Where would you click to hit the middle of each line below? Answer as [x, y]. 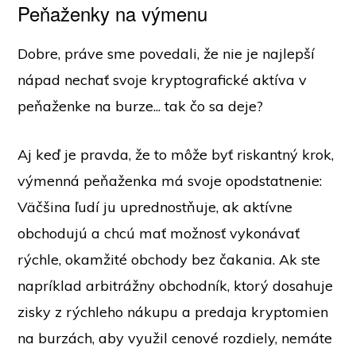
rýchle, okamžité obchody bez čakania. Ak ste [169, 260]
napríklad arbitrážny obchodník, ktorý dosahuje [176, 286]
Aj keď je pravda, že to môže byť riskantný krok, [176, 155]
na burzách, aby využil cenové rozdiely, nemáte [175, 339]
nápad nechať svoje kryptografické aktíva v [163, 80]
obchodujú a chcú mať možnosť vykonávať [159, 234]
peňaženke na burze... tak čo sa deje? [141, 106]
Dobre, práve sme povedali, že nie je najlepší [166, 54]
